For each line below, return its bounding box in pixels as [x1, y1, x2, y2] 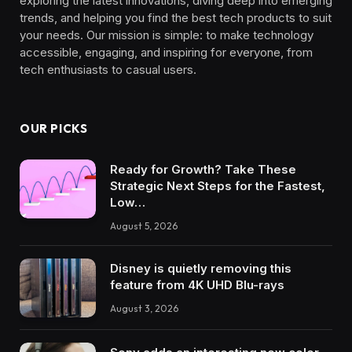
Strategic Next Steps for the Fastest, [110, 178, 325, 194]
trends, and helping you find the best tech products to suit [20, 10, 332, 26]
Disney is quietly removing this [110, 261, 291, 277]
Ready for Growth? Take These [110, 162, 296, 178]
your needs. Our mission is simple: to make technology [20, 27, 313, 43]
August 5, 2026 [110, 220, 178, 233]
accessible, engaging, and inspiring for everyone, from [20, 45, 313, 60]
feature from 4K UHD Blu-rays [110, 277, 284, 293]
